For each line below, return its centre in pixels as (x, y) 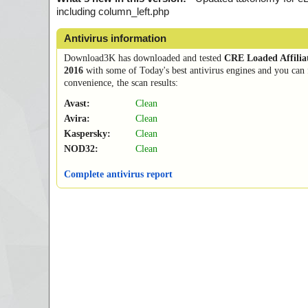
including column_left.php (113, 12)
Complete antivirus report (118, 175)
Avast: (77, 104)
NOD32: (81, 149)
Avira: (77, 119)
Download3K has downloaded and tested (144, 58)
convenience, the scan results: (121, 83)
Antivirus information (115, 38)
